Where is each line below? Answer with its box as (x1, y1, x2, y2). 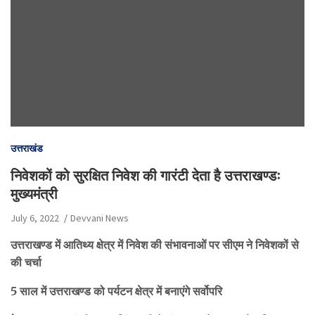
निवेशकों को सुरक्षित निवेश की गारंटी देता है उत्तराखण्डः (11, 166, 281, 184)
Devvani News (70, 211, 129, 224)
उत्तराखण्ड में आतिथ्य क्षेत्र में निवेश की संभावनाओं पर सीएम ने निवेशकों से (11, 237, 299, 252)
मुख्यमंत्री (11, 184, 58, 202)
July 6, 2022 (11, 211, 59, 224)
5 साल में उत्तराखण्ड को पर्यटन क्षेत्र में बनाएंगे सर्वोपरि (11, 283, 222, 298)
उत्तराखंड (11, 141, 43, 155)
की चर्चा (11, 255, 41, 269)
